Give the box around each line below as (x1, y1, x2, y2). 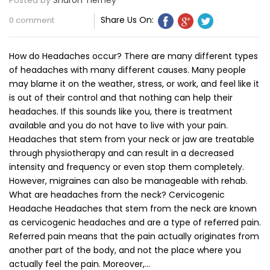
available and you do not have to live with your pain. (9, 119, 228, 132)
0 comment (9, 14, 54, 27)
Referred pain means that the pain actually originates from (9, 230, 259, 243)
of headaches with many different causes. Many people (9, 64, 246, 77)
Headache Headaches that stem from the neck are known (9, 202, 257, 215)
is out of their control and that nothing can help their (9, 92, 233, 104)
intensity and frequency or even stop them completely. (9, 161, 244, 174)
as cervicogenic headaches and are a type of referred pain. (9, 216, 261, 229)
